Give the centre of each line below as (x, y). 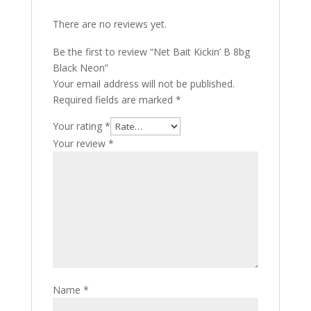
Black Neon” (80, 68)
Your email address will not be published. (143, 84)
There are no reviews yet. (109, 24)
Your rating (78, 126)
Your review (80, 143)
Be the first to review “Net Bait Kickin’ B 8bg (151, 52)
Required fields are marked (114, 100)
